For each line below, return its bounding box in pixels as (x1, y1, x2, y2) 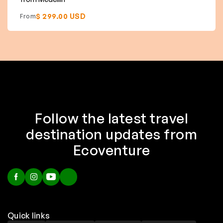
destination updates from (26, 125, 197, 143)
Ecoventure (73, 141, 150, 159)
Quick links (7, 210, 50, 221)
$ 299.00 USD (36, 11, 86, 20)
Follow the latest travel (35, 109, 188, 127)
